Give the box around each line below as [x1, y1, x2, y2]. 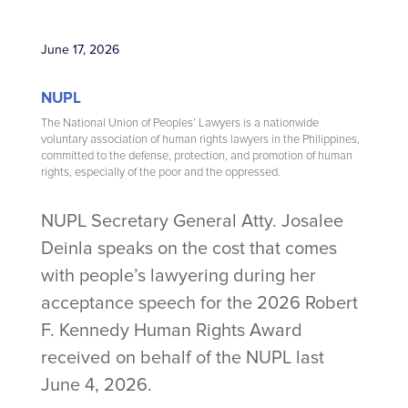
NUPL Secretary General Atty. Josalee [40, 209, 343, 232]
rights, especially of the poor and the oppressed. [40, 164, 280, 179]
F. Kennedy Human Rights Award [40, 319, 302, 342]
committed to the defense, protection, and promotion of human [40, 148, 352, 163]
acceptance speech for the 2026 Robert [40, 291, 358, 314]
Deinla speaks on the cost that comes [40, 237, 337, 260]
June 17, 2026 [40, 41, 119, 57]
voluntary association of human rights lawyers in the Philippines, [40, 131, 360, 147]
